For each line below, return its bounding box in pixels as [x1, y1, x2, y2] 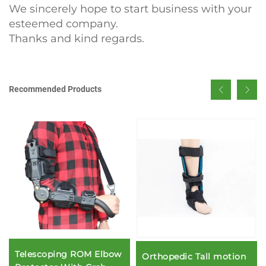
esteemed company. [9, 17, 118, 30]
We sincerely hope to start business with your [9, 2, 252, 15]
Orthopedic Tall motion [142, 251, 246, 262]
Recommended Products [9, 84, 102, 94]
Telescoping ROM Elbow [15, 248, 122, 259]
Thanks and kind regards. [9, 31, 180, 45]
